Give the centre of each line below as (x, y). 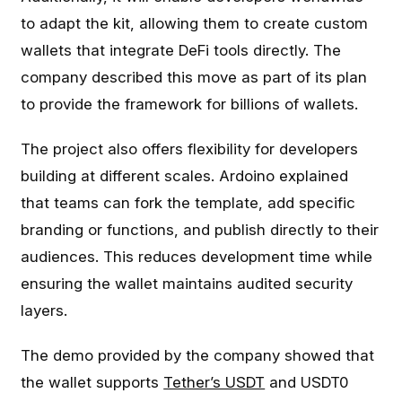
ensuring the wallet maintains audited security (187, 284)
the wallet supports (92, 382)
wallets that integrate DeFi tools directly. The (181, 50)
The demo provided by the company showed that (198, 355)
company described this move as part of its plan (194, 77)
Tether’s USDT (214, 382)
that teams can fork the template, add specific (188, 203)
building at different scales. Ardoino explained (185, 176)
